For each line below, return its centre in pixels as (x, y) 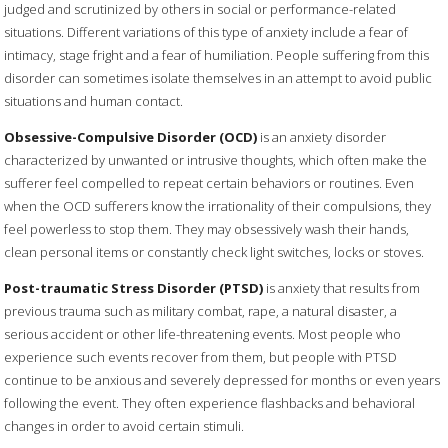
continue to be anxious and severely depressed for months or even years (222, 379)
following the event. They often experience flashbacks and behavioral (210, 402)
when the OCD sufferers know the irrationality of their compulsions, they (218, 205)
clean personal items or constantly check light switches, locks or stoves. (214, 251)
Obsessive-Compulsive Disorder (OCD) (131, 136)
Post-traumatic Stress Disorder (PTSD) (134, 287)
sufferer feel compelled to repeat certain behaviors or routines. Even (209, 182)
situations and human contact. (94, 100)
